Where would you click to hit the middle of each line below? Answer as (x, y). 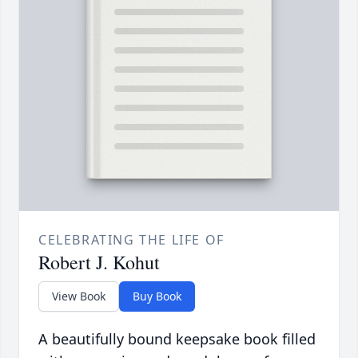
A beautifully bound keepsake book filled (177, 339)
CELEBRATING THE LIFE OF (131, 240)
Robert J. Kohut (99, 263)
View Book (79, 296)
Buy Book (157, 296)
